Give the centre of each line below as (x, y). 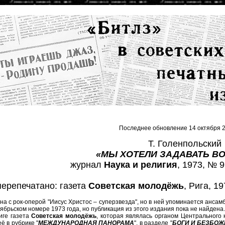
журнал (87, 165)
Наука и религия (141, 165)
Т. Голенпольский (185, 144)
